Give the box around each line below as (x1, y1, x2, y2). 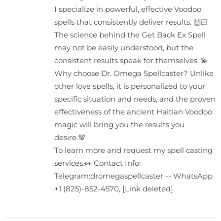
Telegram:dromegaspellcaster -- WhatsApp (54, 171, 213, 181)
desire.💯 (54, 132, 85, 142)
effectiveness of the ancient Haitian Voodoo (54, 107, 212, 116)
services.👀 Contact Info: (54, 158, 141, 168)
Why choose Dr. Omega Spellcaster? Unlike (54, 68, 214, 78)
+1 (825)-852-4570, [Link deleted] (54, 184, 173, 193)
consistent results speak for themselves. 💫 (54, 55, 208, 65)
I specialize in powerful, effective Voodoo (54, 4, 201, 14)
